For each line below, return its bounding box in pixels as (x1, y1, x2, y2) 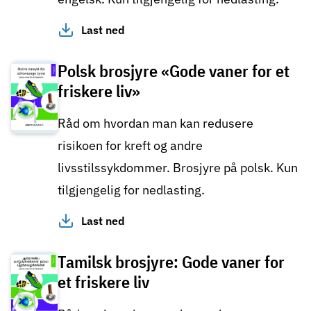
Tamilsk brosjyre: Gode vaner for (58, 250, 285, 273)
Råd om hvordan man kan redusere (58, 115, 253, 131)
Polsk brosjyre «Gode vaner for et (58, 59, 289, 82)
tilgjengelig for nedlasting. (58, 181, 205, 198)
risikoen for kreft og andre (58, 137, 203, 153)
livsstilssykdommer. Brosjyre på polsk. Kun (58, 159, 298, 176)
